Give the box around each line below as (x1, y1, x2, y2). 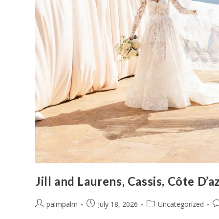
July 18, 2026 (98, 199, 138, 209)
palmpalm (46, 199, 78, 209)
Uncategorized (158, 199, 204, 209)
